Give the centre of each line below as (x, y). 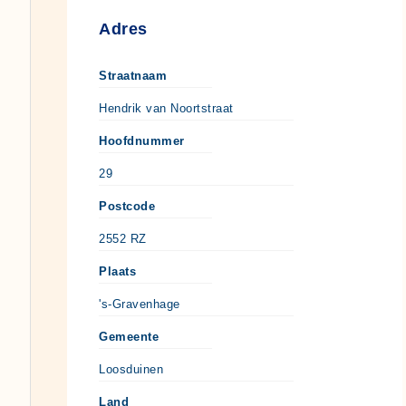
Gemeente (129, 337)
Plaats (117, 272)
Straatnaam (133, 76)
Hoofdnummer (142, 141)
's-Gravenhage (140, 304)
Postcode (127, 207)
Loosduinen (131, 370)
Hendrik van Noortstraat (166, 109)
